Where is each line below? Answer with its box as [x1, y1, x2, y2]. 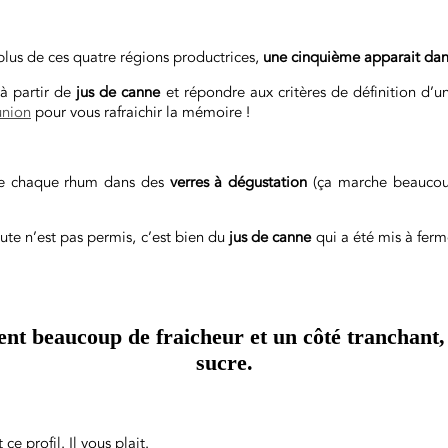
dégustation [228, 172, 308, 192]
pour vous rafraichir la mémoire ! [31, 102, 250, 122]
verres [169, 172, 209, 192]
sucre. [195, 350, 253, 375]
